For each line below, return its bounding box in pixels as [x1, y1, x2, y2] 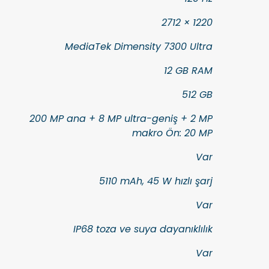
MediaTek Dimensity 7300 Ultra [65, 40, 213, 53]
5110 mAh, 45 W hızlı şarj [99, 174, 213, 188]
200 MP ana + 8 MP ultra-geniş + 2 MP [29, 112, 213, 125]
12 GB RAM [164, 64, 213, 77]
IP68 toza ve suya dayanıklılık [73, 222, 213, 236]
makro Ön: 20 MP [132, 126, 213, 140]
